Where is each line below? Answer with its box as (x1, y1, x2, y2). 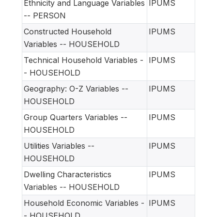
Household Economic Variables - (24, 198, 144, 208)
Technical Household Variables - (24, 55, 143, 65)
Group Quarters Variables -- (24, 112, 127, 123)
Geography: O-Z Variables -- (24, 84, 128, 94)
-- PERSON (24, 11, 66, 21)
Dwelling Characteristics (24, 170, 111, 180)
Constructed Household (24, 27, 111, 37)
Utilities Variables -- (24, 141, 94, 151)
